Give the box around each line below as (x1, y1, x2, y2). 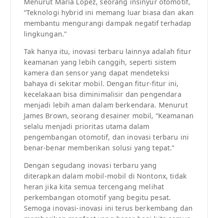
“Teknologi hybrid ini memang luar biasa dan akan (23, 8, 194, 18)
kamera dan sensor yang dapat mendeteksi (23, 68, 169, 78)
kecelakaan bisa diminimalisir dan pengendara (23, 90, 182, 99)
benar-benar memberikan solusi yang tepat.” (23, 143, 175, 153)
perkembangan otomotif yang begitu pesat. (23, 193, 171, 202)
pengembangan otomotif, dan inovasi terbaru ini (23, 132, 189, 142)
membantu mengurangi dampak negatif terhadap (23, 18, 192, 28)
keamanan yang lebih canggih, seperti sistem (23, 57, 177, 67)
